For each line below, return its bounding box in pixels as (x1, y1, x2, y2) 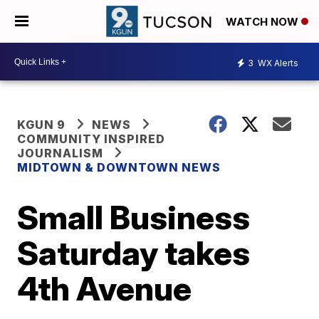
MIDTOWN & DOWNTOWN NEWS (17, 160, 221, 174)
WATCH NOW (226, 15, 301, 29)
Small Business (17, 197, 251, 237)
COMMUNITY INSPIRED (17, 132, 166, 146)
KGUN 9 (17, 117, 66, 132)
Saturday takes (17, 233, 251, 273)
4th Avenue (17, 268, 192, 308)
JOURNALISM (17, 146, 104, 160)
